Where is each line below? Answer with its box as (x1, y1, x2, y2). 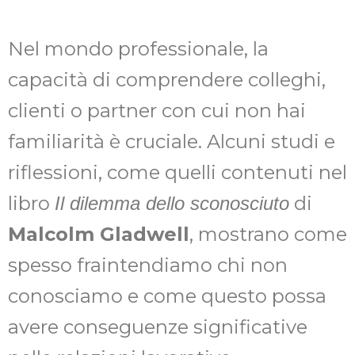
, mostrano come (189, 222, 347, 246)
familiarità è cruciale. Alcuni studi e (8, 129, 335, 153)
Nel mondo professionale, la (8, 36, 269, 60)
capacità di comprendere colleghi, (8, 67, 326, 91)
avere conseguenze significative (8, 315, 307, 338)
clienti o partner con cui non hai (8, 98, 306, 122)
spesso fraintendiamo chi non (8, 253, 288, 277)
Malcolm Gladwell (8, 222, 189, 246)
